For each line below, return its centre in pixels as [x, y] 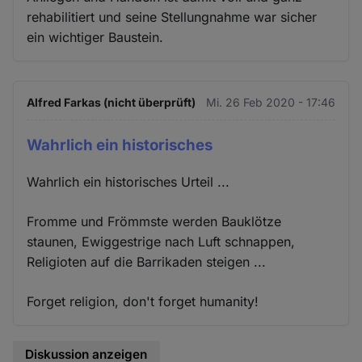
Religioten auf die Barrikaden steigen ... [147, 261]
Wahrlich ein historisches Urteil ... [128, 181]
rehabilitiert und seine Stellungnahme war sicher [172, 17]
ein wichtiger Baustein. [95, 38]
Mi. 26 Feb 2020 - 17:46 [270, 103]
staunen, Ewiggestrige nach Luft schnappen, [161, 241]
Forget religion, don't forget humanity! [143, 301]
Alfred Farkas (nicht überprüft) [112, 103]
